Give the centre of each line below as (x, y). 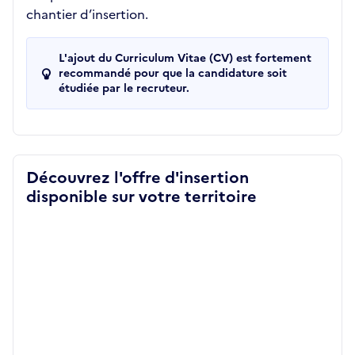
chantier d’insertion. (87, 14)
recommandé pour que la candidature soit (173, 73)
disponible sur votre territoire (141, 197)
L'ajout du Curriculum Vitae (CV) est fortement (185, 58)
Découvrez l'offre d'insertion (137, 177)
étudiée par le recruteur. (124, 88)
